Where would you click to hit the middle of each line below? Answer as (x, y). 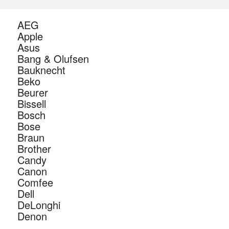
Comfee (35, 182)
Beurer (32, 93)
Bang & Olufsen (53, 59)
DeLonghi (39, 205)
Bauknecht (41, 70)
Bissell (31, 104)
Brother (34, 149)
